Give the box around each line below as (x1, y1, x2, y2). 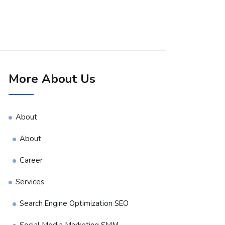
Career (20, 155, 43, 165)
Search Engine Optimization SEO (20, 198, 129, 208)
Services (16, 177, 44, 187)
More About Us (9, 71, 95, 87)
